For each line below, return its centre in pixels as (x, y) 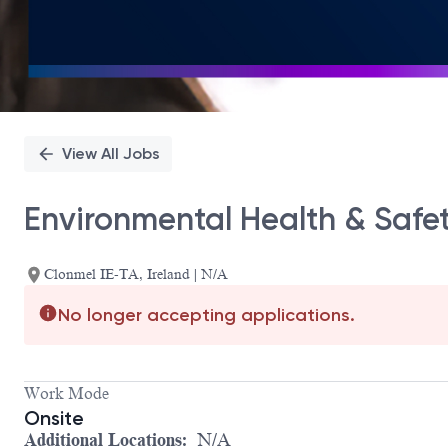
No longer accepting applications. (206, 315)
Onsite (54, 418)
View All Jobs (111, 153)
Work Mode (66, 394)
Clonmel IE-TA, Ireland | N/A (136, 275)
